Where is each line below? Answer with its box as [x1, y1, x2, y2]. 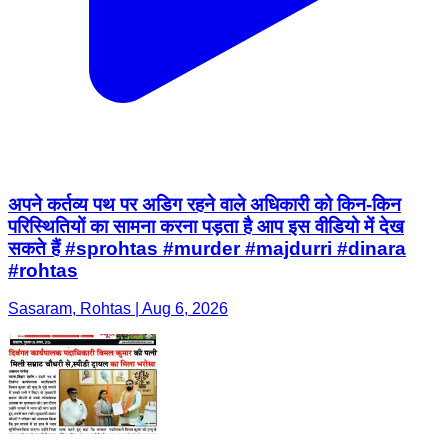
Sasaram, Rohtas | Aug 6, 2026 [8, 300, 228, 318]
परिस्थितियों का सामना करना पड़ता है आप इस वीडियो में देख [8, 215, 404, 237]
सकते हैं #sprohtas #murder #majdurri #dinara [8, 237, 406, 259]
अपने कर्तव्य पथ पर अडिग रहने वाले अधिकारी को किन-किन [8, 193, 401, 215]
